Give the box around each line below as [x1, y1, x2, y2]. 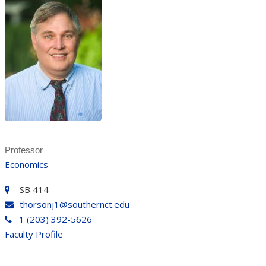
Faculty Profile [4, 227, 63, 240]
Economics [4, 158, 48, 170]
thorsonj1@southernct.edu [19, 198, 129, 210]
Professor [4, 144, 43, 155]
